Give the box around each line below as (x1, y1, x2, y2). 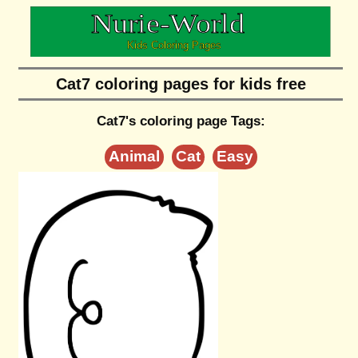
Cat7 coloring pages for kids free (55, 75, 306, 93)
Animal (108, 148, 160, 165)
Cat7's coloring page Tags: (96, 113, 265, 129)
